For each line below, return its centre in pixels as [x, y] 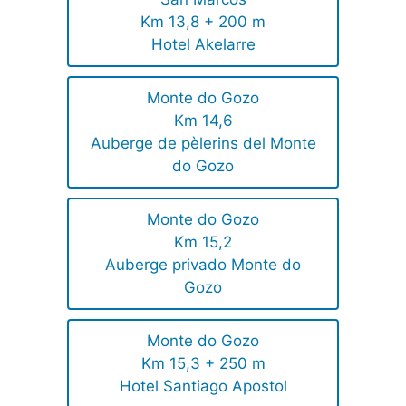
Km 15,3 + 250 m [203, 363]
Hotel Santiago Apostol [203, 386]
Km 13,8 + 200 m [203, 21]
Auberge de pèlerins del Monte [203, 143]
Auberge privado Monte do [203, 264]
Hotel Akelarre [203, 44]
